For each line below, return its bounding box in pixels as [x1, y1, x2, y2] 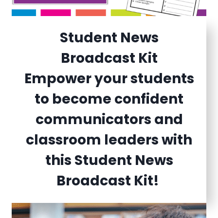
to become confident [35, 89, 183, 109]
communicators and [35, 109, 183, 129]
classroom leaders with [26, 130, 192, 149]
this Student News [45, 150, 173, 170]
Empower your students [24, 69, 194, 88]
